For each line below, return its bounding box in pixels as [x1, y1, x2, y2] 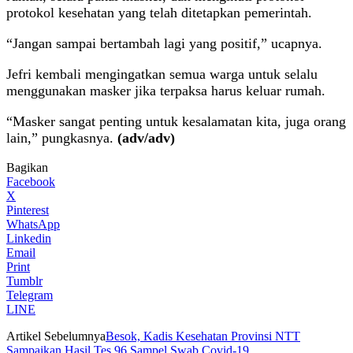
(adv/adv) [117, 129, 175, 146]
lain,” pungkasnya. [6, 129, 117, 146]
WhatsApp [6, 217, 60, 231]
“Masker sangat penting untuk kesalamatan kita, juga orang [6, 113, 346, 129]
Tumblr [6, 273, 43, 288]
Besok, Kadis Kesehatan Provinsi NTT [106, 329, 300, 343]
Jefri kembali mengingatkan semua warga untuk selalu [6, 65, 318, 82]
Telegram [6, 288, 53, 302]
